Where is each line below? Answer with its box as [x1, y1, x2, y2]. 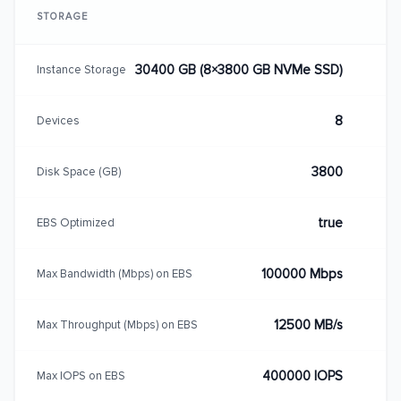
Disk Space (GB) [37, 164, 121, 179]
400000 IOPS [262, 368, 343, 384]
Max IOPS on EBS [37, 368, 125, 383]
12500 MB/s [274, 317, 343, 333]
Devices [37, 113, 80, 128]
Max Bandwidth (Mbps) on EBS [37, 266, 192, 281]
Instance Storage [37, 62, 126, 77]
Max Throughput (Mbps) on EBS [37, 317, 198, 332]
